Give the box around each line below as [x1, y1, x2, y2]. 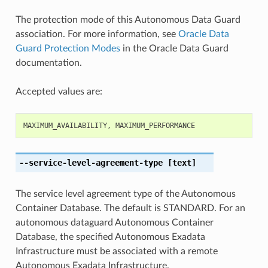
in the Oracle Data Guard [120, 43, 229, 53]
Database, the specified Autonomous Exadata [15, 232, 205, 242]
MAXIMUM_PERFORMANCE [115, 121, 195, 130]
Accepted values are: [15, 86, 102, 96]
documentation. [15, 57, 82, 68]
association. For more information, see [15, 29, 178, 39]
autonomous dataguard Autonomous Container [15, 217, 214, 227]
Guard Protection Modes [15, 43, 120, 53]
